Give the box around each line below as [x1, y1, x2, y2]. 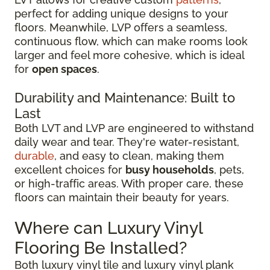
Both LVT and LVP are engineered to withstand [14, 122, 254, 134]
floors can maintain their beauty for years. [14, 191, 229, 204]
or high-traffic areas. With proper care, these [14, 177, 243, 190]
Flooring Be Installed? [14, 238, 187, 258]
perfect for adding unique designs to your [14, 7, 228, 20]
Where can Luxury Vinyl [14, 218, 202, 238]
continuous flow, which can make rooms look [14, 35, 248, 48]
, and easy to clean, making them [54, 149, 224, 162]
